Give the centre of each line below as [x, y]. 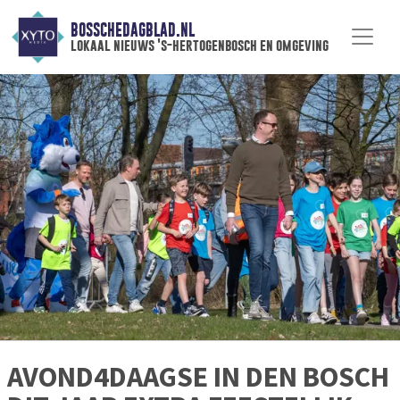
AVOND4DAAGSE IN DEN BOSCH [198, 377]
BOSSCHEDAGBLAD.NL [132, 30]
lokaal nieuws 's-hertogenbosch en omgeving [199, 46]
